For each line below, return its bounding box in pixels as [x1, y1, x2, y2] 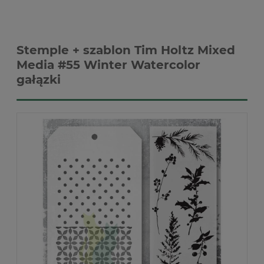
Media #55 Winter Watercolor [16, 58, 200, 72]
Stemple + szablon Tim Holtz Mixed [16, 43, 235, 57]
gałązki [16, 72, 61, 87]
